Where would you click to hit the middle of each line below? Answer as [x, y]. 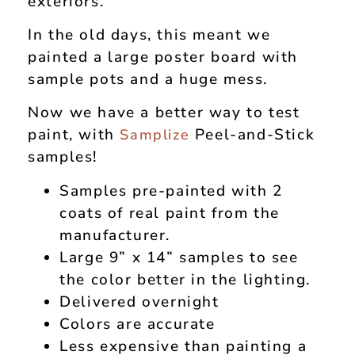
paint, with [74, 135]
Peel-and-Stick [252, 135]
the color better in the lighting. [185, 279]
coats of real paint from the [170, 213]
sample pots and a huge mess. [151, 80]
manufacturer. [115, 235]
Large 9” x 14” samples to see [179, 257]
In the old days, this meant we [149, 35]
